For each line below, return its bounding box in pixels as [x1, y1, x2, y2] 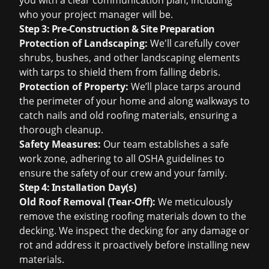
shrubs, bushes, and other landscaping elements [19, 51, 240, 64]
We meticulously [156, 195, 232, 208]
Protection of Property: [19, 80, 128, 93]
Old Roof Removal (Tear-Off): [19, 195, 156, 208]
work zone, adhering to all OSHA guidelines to [19, 152, 225, 165]
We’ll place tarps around [128, 80, 241, 93]
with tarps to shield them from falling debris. [19, 65, 220, 79]
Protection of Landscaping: [19, 37, 148, 50]
